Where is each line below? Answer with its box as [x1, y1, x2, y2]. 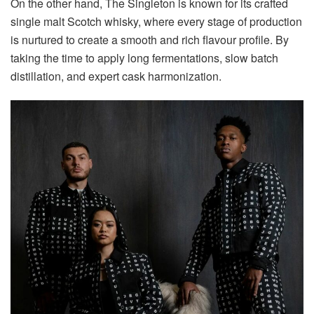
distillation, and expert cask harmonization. [11, 68, 221, 85]
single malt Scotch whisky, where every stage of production [11, 13, 302, 30]
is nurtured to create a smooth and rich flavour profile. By [11, 32, 289, 48]
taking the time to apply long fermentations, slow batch [11, 50, 278, 67]
